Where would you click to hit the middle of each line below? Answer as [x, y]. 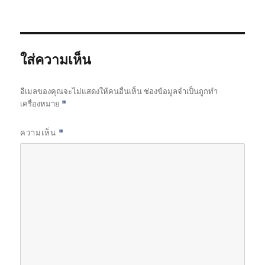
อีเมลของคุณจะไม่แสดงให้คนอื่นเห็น [81, 91]
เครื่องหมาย [41, 104]
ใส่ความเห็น [56, 59]
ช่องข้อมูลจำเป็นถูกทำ [181, 91]
